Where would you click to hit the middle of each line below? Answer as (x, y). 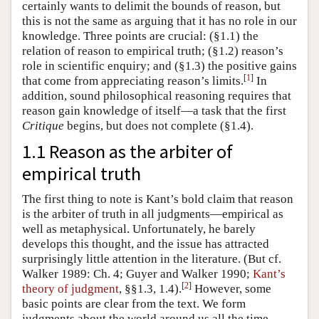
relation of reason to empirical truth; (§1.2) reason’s (153, 51)
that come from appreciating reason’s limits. (133, 80)
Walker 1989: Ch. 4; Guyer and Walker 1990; (137, 273)
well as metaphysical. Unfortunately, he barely (139, 229)
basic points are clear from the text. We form (134, 303)
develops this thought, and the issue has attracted (146, 244)
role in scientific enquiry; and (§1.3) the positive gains (159, 66)
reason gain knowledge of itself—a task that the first (154, 110)
